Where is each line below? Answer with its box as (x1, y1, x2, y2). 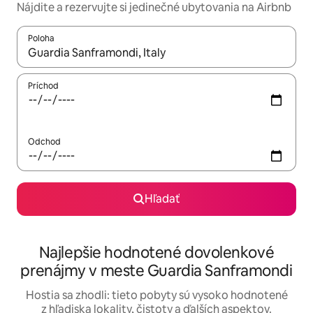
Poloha (28, 33, 54, 45)
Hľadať (144, 191, 180, 207)
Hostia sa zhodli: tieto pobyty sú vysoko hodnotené (25, 288, 288, 303)
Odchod (28, 136, 61, 148)
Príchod (28, 80, 59, 92)
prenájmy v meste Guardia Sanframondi (20, 261, 293, 282)
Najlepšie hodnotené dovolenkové (38, 242, 275, 263)
